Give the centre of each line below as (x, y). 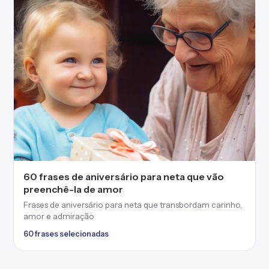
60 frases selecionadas (66, 234)
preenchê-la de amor (73, 189)
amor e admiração (59, 216)
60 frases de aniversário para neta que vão (124, 177)
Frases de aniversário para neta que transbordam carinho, (133, 205)
